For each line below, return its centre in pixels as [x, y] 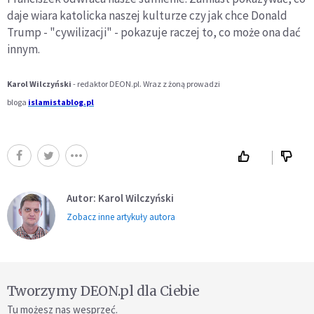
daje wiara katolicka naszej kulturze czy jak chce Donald [147, 15]
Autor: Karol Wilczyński [120, 198]
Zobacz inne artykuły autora [121, 217]
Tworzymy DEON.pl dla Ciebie [103, 291]
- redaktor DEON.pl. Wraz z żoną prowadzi [146, 83]
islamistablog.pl [61, 102]
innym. [23, 49]
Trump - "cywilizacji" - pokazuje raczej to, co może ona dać [154, 32]
